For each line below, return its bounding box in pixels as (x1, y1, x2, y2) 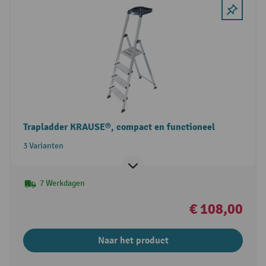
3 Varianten (23, 140, 64, 151)
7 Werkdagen (39, 178, 85, 188)
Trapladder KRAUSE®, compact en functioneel (23, 121, 215, 133)
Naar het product (97, 234, 169, 246)
